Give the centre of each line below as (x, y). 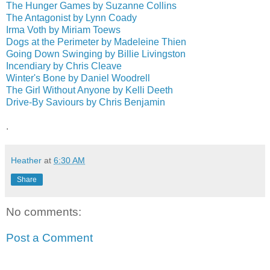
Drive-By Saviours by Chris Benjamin (86, 102)
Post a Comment (49, 238)
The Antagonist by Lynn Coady (71, 17)
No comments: (44, 212)
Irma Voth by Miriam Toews (63, 30)
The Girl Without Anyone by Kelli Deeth (89, 90)
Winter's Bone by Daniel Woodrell (78, 78)
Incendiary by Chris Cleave (64, 66)
